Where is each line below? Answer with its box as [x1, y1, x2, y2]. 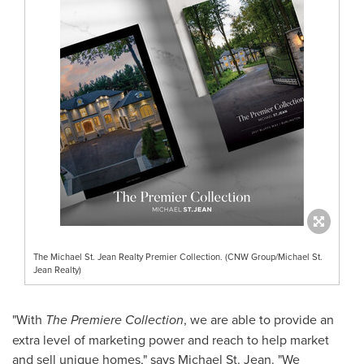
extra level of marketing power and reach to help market [12, 330, 329, 349]
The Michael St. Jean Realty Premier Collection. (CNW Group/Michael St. [33, 249, 323, 263]
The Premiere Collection [45, 310, 184, 329]
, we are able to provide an [184, 310, 334, 328]
